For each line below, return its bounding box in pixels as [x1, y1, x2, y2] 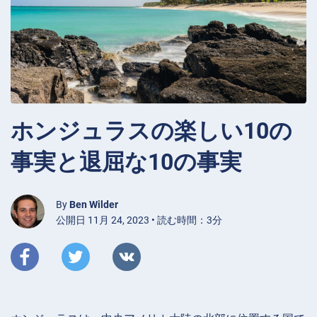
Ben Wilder [69, 198, 118, 210]
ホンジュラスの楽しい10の [11, 117, 292, 144]
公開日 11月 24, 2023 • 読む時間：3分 [56, 214, 222, 226]
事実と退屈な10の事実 [11, 148, 242, 175]
